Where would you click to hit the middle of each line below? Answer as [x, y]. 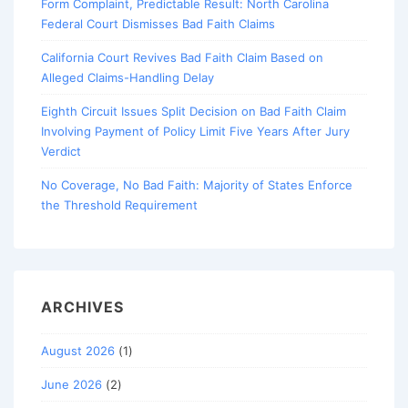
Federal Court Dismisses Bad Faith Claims [158, 24]
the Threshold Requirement [119, 205]
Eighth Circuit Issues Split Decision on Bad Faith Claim [194, 112]
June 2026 [71, 384]
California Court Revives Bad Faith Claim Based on [182, 58]
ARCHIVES [82, 307]
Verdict [61, 152]
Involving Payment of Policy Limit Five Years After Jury [195, 132]
